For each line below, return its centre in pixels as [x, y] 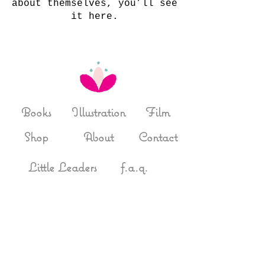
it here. [95, 17]
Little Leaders [62, 167]
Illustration [98, 112]
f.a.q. [134, 167]
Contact [158, 137]
